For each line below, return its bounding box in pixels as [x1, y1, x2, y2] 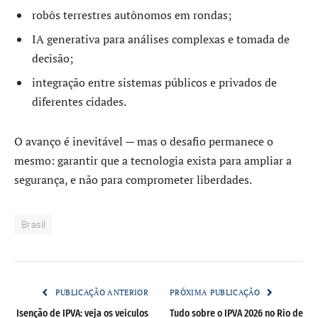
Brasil [21, 219, 46, 231]
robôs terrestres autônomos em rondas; [32, 7, 231, 23]
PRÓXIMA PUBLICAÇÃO [170, 287, 263, 298]
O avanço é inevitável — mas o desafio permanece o [14, 133, 273, 150]
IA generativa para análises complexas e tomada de [32, 31, 290, 48]
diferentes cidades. [32, 94, 126, 110]
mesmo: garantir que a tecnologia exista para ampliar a [14, 153, 292, 169]
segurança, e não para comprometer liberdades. [14, 172, 252, 188]
